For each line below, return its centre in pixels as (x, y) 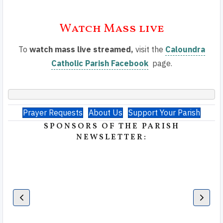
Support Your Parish (164, 112)
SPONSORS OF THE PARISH (111, 126)
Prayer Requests (53, 112)
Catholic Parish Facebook (100, 63)
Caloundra (185, 49)
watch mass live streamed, (81, 49)
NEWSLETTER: (111, 137)
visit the (149, 49)
